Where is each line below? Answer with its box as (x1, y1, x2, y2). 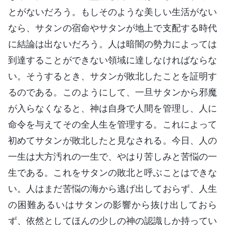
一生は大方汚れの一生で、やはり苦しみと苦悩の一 (8, 151, 217, 162)
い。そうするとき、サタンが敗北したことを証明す (8, 70, 217, 81)
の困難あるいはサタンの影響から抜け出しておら (8, 199, 217, 210)
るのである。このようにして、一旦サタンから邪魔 (8, 86, 217, 97)
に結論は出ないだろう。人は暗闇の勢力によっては (8, 38, 217, 49)
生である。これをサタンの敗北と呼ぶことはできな (8, 167, 217, 178)
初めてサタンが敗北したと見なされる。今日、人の (8, 135, 217, 146)
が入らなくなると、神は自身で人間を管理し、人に (8, 102, 217, 114)
